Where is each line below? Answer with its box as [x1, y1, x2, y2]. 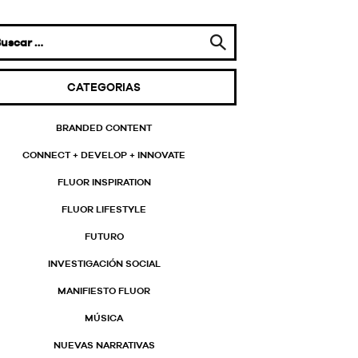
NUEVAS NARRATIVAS [53, 340, 155, 351]
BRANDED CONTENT [56, 122, 153, 133]
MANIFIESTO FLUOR [58, 285, 151, 296]
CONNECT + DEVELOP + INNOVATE [22, 149, 186, 161]
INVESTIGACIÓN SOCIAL [47, 258, 161, 269]
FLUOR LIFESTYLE [62, 204, 147, 215]
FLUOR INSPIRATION [57, 177, 151, 188]
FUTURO [84, 231, 124, 242]
